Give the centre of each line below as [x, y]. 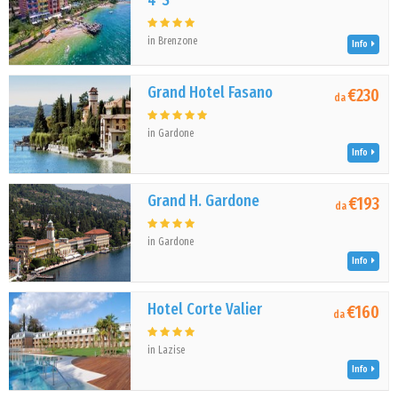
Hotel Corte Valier [205, 309]
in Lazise [167, 350]
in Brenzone [173, 41]
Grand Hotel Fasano [211, 92]
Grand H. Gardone [204, 201]
